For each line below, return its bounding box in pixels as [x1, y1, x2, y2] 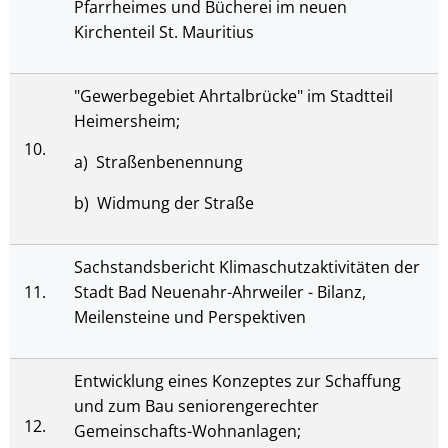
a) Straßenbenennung [74, 151, 243, 173]
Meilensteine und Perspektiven [74, 306, 306, 328]
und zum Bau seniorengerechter [74, 395, 319, 417]
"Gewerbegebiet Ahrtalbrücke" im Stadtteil [74, 85, 393, 107]
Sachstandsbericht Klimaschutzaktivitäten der [74, 256, 420, 278]
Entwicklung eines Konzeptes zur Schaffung [74, 370, 401, 392]
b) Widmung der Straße [74, 192, 254, 214]
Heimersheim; [74, 110, 180, 132]
